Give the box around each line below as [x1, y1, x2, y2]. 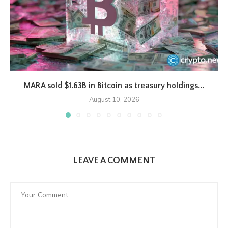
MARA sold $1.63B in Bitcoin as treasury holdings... [24, 81, 204, 90]
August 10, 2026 [89, 95, 139, 104]
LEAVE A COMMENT [73, 156, 155, 166]
